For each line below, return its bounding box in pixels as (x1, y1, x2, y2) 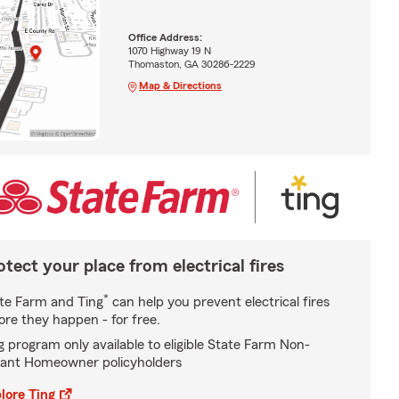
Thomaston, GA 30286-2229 (127, 58, 256, 69)
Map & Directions (138, 79, 222, 91)
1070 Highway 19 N (127, 45, 211, 56)
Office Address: (127, 31, 202, 43)
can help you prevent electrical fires (109, 294, 330, 309)
